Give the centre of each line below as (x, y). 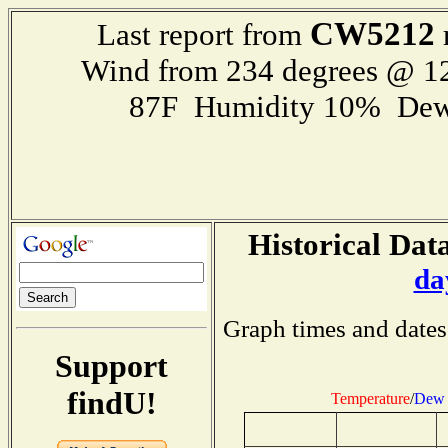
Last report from (203, 34)
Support (111, 365)
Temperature (370, 398)
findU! (111, 402)
